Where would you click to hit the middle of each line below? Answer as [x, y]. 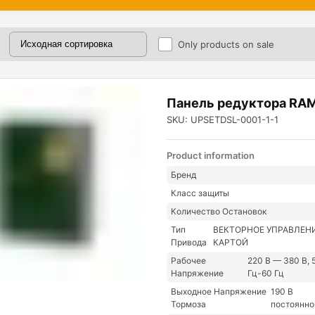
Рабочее [189, 261]
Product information [211, 156]
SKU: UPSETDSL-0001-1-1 [223, 120]
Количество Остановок [219, 212]
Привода [189, 243]
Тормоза [189, 304]
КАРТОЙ [231, 243]
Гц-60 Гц [266, 274]
